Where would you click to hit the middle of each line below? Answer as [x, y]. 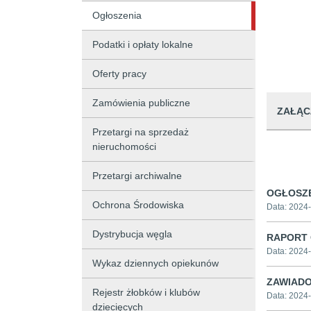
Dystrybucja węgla [132, 234]
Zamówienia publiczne [141, 103]
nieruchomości [124, 146]
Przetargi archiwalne [137, 176]
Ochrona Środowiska [138, 205]
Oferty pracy [119, 74]
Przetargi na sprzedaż [141, 132]
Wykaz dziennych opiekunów [155, 263]
